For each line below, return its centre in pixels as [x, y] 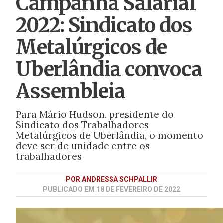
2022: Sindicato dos [104, 25]
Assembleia [70, 91]
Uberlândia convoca [109, 69]
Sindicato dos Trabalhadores [82, 125]
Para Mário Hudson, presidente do [95, 114]
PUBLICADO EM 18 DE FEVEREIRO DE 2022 [111, 189]
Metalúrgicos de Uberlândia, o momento [109, 135]
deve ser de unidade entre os [83, 146]
